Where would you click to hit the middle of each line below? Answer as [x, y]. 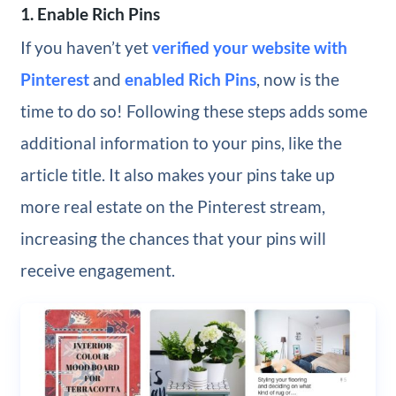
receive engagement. [97, 270]
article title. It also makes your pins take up [177, 175]
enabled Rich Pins [190, 80]
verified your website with [249, 48]
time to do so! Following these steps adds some [194, 111]
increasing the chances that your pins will [173, 239]
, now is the [297, 80]
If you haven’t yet [86, 48]
